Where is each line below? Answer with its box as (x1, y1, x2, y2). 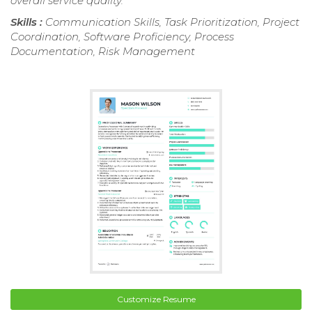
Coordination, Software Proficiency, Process (10, 29, 234, 43)
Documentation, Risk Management (10, 44, 195, 58)
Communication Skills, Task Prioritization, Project (45, 15, 299, 29)
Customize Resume (116, 294, 196, 305)
